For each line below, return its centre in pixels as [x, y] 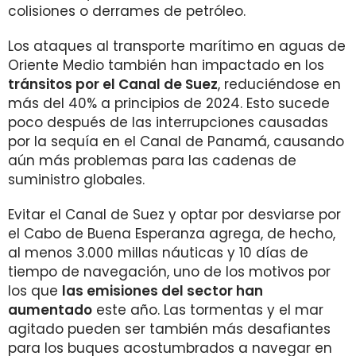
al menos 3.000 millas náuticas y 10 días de [158, 253]
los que [35, 291]
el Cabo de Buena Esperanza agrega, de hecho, [172, 234]
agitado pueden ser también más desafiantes [169, 329]
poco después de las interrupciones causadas [168, 122]
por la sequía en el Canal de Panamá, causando [176, 141]
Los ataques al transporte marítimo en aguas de [177, 46]
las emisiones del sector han [163, 291]
